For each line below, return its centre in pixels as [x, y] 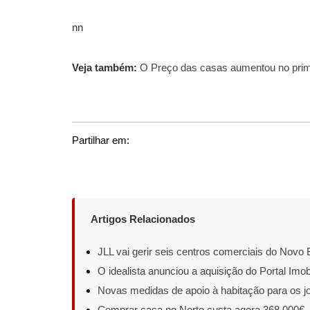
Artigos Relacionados [143, 219]
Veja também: [104, 67]
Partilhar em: [101, 140]
